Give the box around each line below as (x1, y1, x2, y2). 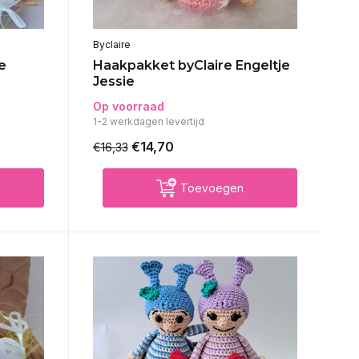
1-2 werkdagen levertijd (92, 115, 204, 128)
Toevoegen (179, 181, 244, 196)
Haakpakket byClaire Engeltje (92, 58, 290, 74)
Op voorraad (92, 99, 164, 114)
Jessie (92, 74, 135, 90)
